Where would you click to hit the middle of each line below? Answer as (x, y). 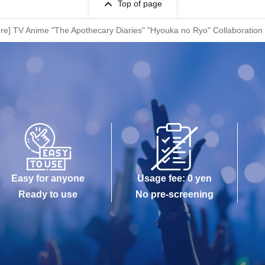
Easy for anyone (48, 178)
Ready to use (48, 194)
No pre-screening (174, 194)
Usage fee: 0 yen (174, 178)
